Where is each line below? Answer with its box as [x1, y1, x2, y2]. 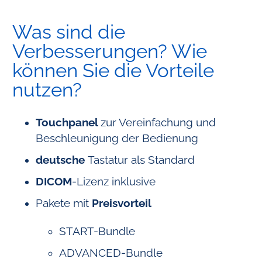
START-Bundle [58, 225, 135, 237]
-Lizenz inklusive [71, 175, 156, 188]
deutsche [35, 153, 88, 166]
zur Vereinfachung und [100, 116, 216, 129]
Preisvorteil [91, 196, 151, 209]
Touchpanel [35, 116, 101, 129]
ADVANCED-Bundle [58, 246, 163, 259]
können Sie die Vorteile [12, 59, 214, 82]
